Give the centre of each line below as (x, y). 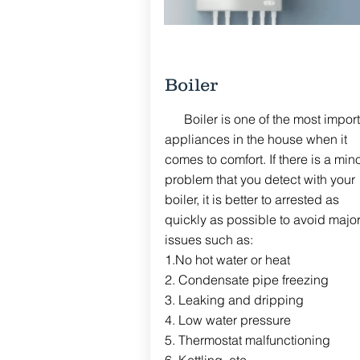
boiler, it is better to (219, 199)
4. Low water (202, 320)
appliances (197, 139)
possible (251, 219)
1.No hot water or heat (229, 260)
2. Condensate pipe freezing (246, 280)
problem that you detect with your (260, 179)
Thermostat (210, 340)
